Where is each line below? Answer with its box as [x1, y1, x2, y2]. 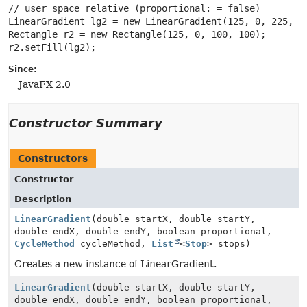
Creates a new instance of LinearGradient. [14, 258, 217, 269]
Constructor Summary [9, 116, 162, 130]
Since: [8, 64, 37, 74]
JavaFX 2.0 [19, 79, 71, 90]
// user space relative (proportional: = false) [8, 3, 260, 14]
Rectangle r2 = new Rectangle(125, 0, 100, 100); [8, 29, 266, 40]
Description [14, 194, 71, 204]
